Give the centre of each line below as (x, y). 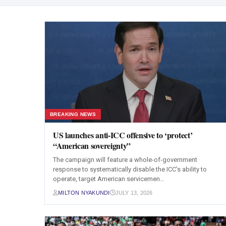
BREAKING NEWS (73, 114)
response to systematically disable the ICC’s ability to (130, 169)
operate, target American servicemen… (109, 179)
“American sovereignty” (92, 146)
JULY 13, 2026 (134, 193)
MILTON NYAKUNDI (84, 193)
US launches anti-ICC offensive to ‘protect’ (123, 135)
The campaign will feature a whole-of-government (125, 160)
